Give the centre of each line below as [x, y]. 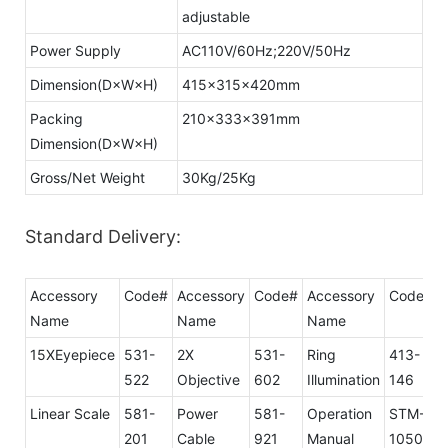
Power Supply [75, 50]
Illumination [343, 379]
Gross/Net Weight [87, 177]
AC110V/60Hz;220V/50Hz [266, 50]
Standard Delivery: [103, 236]
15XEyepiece [72, 354]
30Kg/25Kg [219, 177]
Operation [339, 413]
